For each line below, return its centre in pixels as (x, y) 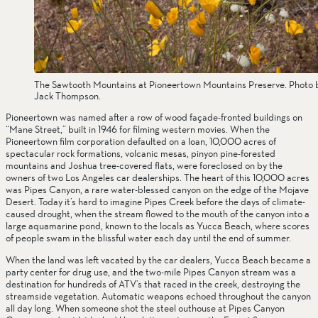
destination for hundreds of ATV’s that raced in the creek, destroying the (153, 284)
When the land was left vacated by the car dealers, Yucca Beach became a (158, 260)
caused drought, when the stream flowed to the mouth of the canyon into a (158, 214)
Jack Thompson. (67, 95)
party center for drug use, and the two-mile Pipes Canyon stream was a (151, 272)
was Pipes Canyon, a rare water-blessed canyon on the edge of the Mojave (157, 190)
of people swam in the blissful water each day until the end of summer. (157, 238)
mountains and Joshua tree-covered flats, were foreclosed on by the (144, 165)
